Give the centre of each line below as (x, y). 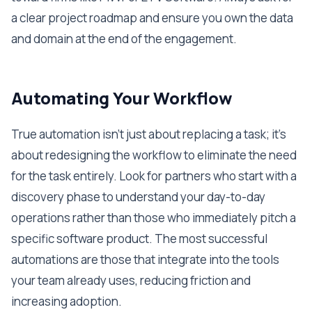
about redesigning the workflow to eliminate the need (154, 155)
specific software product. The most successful (139, 239)
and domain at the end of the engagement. (124, 39)
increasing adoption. (67, 301)
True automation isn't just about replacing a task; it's (149, 134)
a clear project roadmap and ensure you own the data (152, 18)
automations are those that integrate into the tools (145, 259)
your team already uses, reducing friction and (131, 280)
